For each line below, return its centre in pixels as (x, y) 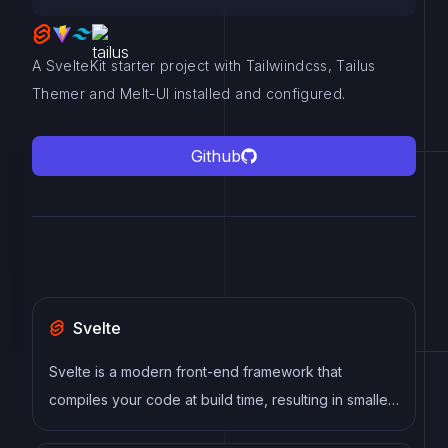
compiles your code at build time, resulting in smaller (221, 399)
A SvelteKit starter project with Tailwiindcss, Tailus (204, 65)
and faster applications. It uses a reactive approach (217, 427)
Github (216, 156)
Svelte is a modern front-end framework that (195, 371)
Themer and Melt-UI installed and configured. (189, 93)
